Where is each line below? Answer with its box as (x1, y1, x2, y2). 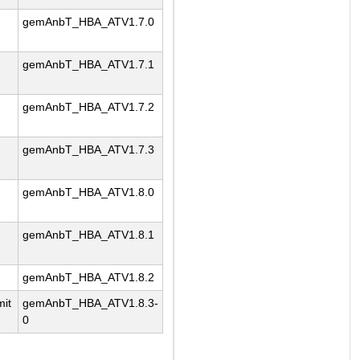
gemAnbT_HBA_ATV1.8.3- (22, 297, 158, 310)
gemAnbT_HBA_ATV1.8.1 (22, 228, 154, 242)
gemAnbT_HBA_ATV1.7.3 (22, 143, 154, 157)
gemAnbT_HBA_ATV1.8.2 (22, 271, 154, 284)
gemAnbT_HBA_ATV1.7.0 (22, 15, 154, 29)
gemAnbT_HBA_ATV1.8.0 (22, 186, 154, 199)
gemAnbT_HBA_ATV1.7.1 (22, 58, 154, 72)
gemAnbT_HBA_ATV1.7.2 (22, 100, 154, 114)
